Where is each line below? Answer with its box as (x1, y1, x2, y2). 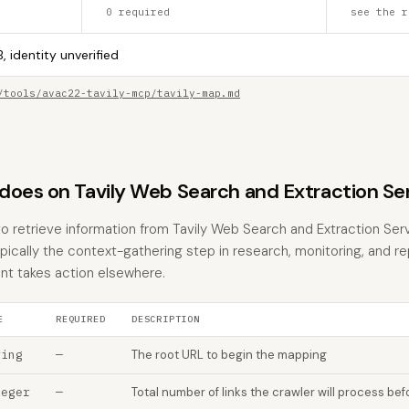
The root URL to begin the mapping (131, 347, 327, 362)
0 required (106, 5, 171, 18)
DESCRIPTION (131, 313, 200, 325)
